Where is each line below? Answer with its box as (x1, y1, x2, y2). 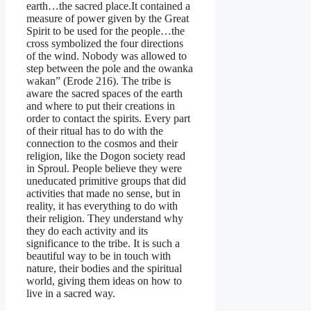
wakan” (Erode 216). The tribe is (26, 74, 171, 87)
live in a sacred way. (26, 287, 115, 299)
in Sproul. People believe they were (26, 162, 182, 174)
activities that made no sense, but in (26, 187, 180, 199)
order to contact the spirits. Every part (26, 112, 190, 124)
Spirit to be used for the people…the (26, 24, 185, 37)
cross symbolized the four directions (26, 37, 183, 49)
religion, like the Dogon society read (26, 149, 185, 162)
